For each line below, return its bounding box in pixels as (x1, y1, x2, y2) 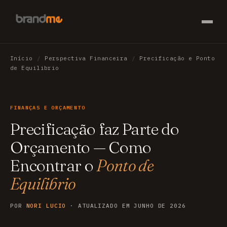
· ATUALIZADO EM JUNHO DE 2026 (66, 202, 186, 209)
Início (10, 55, 33, 62)
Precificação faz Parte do (10, 119, 179, 139)
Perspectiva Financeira (45, 55, 128, 62)
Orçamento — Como (10, 137, 152, 157)
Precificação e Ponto (139, 55, 215, 62)
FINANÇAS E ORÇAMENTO (10, 104, 85, 111)
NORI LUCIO (26, 202, 66, 209)
